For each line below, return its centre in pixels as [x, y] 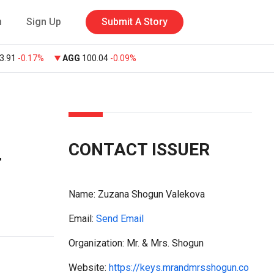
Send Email [120, 219]
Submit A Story [134, 22]
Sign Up [43, 22]
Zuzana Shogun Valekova [151, 194]
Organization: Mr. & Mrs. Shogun [136, 243]
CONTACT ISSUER [139, 150]
